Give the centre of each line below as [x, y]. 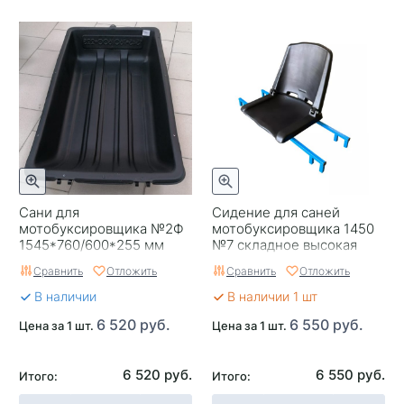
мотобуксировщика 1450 [293, 228]
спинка [235, 261]
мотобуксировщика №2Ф [101, 228]
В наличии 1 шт [272, 296]
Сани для [49, 212]
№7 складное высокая [285, 244]
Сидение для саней [276, 212]
